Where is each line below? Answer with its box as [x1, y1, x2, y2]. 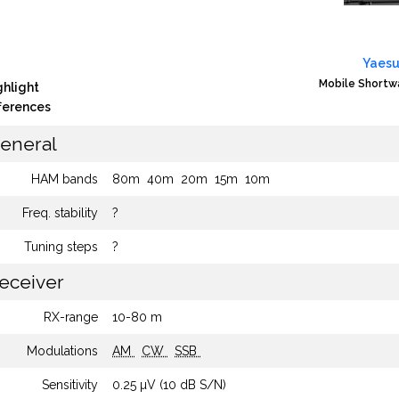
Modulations [27, 344, 98, 358]
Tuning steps [24, 240, 98, 254]
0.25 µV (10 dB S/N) [112, 378, 226, 392]
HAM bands [31, 172, 98, 186]
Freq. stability [22, 206, 98, 220]
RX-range [44, 310, 98, 324]
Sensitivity [42, 378, 98, 392]
